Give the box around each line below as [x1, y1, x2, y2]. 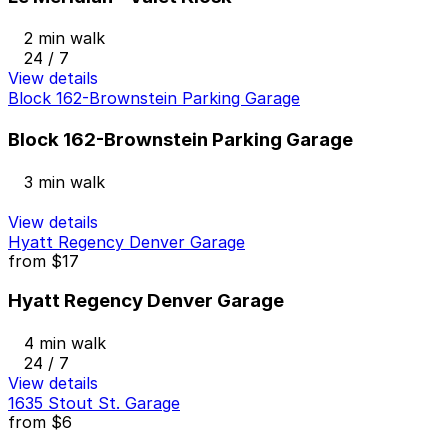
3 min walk [24, 171, 105, 192]
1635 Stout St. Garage [8, 393, 180, 414]
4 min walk [24, 333, 106, 354]
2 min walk [24, 28, 105, 49]
